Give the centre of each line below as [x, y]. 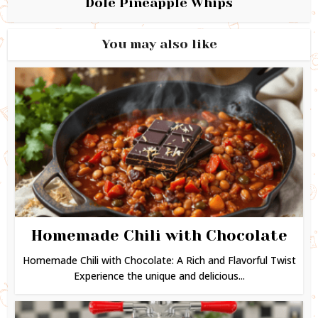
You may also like [159, 44]
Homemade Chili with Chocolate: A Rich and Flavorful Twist [159, 260]
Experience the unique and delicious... [159, 275]
